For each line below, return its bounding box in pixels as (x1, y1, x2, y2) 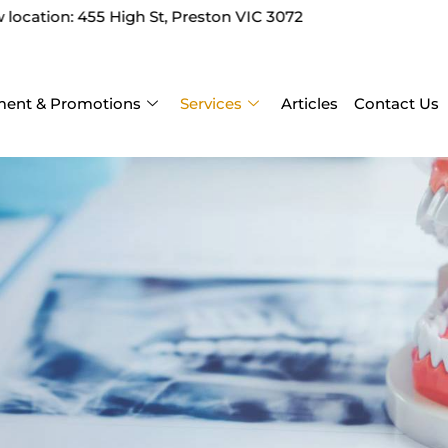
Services (179, 94, 242, 113)
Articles (280, 94, 338, 113)
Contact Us (353, 94, 439, 113)
